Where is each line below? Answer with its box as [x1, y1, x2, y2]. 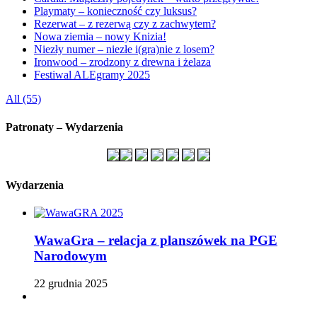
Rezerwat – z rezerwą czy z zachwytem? [34, 18, 216, 30]
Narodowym [34, 248, 107, 264]
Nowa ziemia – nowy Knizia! [34, 30, 166, 43]
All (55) [6, 93, 41, 105]
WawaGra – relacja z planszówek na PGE [34, 233, 277, 248]
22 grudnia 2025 [34, 277, 108, 289]
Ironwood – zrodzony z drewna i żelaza [34, 56, 211, 69]
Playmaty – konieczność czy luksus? [34, 5, 197, 18]
